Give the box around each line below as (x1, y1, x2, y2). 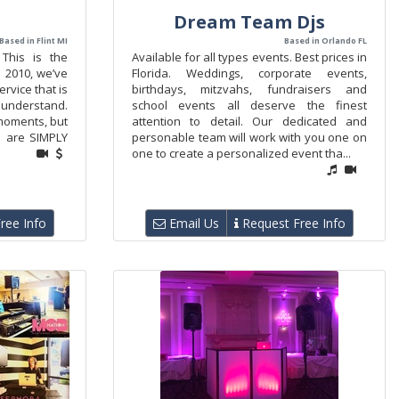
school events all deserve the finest (132, 97, 367, 113)
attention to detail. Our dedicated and (132, 113, 367, 129)
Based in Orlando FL (284, 35, 367, 46)
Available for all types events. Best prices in (132, 49, 367, 65)
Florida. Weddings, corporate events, (132, 65, 367, 81)
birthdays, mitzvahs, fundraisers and (132, 81, 367, 97)
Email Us (166, 215, 219, 232)
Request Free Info (239, 215, 346, 232)
